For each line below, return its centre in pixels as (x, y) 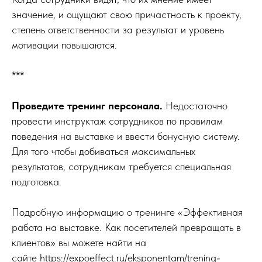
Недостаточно (196, 105)
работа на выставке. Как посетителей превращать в (126, 227)
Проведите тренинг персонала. (89, 105)
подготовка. (37, 181)
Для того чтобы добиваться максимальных (104, 151)
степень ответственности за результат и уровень (118, 29)
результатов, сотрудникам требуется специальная (121, 166)
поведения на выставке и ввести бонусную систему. (126, 136)
